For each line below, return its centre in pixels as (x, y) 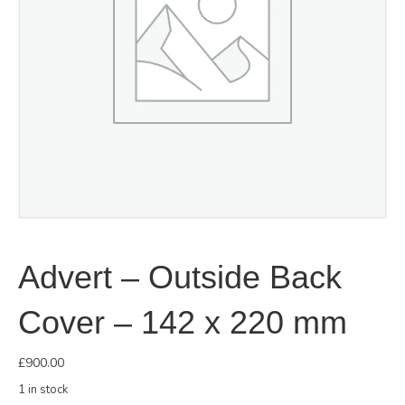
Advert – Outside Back (180, 278)
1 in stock (43, 390)
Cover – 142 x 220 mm (183, 323)
